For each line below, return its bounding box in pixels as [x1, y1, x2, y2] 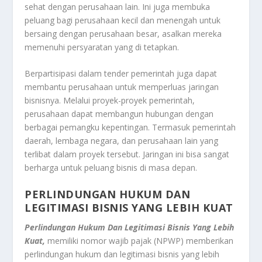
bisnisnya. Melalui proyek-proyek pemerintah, [25, 95, 195, 106]
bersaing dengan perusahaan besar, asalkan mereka [25, 27, 222, 39]
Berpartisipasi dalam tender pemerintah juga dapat [25, 68, 218, 80]
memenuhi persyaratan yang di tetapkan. [25, 41, 180, 53]
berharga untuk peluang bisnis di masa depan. [25, 162, 198, 174]
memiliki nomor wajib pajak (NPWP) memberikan [45, 235, 234, 246]
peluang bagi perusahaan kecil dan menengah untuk [25, 14, 221, 26]
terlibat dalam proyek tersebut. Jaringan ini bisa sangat [25, 149, 230, 160]
